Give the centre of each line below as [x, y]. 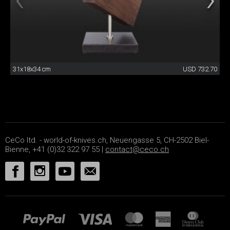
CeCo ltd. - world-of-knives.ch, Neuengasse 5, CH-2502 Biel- [107, 140]
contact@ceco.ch [137, 150]
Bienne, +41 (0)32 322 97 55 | [55, 150]
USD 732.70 [200, 69]
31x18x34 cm [32, 69]
